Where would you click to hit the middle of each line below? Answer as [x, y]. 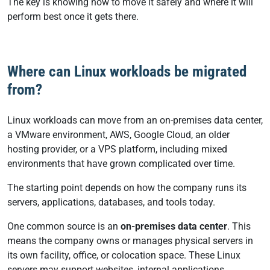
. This [239, 226]
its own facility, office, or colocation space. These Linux [124, 255]
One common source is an [64, 226]
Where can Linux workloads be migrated [127, 71]
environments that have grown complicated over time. [122, 164]
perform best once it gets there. [74, 17]
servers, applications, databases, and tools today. [112, 202]
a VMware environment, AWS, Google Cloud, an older [118, 135]
